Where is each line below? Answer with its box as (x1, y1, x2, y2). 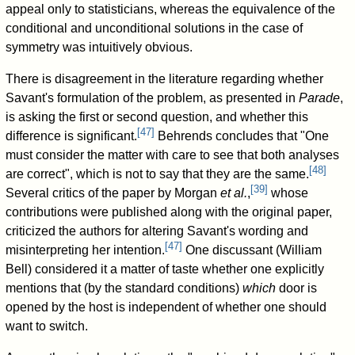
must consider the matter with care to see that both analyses (6, 148, 340, 162)
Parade (299, 91, 341, 105)
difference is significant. (6, 129, 138, 143)
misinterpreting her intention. (6, 243, 166, 258)
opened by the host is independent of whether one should (6, 300, 327, 315)
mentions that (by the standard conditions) (6, 281, 243, 296)
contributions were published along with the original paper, (6, 205, 333, 219)
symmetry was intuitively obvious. (6, 40, 193, 55)
